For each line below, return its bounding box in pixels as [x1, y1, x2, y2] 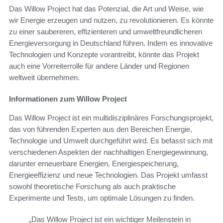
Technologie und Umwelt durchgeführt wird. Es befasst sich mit [9, 136, 213, 145]
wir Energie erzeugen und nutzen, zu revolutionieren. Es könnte [9, 15, 214, 24]
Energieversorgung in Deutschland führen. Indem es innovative [9, 38, 213, 47]
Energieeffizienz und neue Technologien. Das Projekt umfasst [9, 170, 208, 179]
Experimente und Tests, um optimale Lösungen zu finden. [9, 193, 195, 202]
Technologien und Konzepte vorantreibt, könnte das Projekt [9, 50, 199, 59]
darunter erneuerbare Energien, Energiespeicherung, [9, 159, 179, 168]
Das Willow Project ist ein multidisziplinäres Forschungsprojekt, [9, 113, 214, 122]
